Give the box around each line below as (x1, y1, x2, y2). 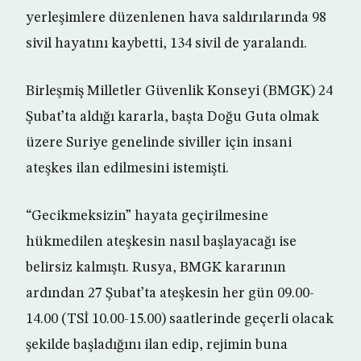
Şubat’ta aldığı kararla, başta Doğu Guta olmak (26, 110, 319, 124)
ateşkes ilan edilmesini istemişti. (26, 161, 229, 176)
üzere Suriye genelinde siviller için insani (26, 135, 292, 150)
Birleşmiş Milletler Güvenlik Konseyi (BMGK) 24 (26, 84, 333, 98)
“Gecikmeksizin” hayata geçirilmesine (26, 209, 268, 223)
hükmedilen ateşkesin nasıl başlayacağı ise (26, 234, 297, 249)
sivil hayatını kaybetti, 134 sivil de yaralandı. (26, 36, 307, 51)
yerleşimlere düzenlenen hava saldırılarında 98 (26, 10, 326, 25)
